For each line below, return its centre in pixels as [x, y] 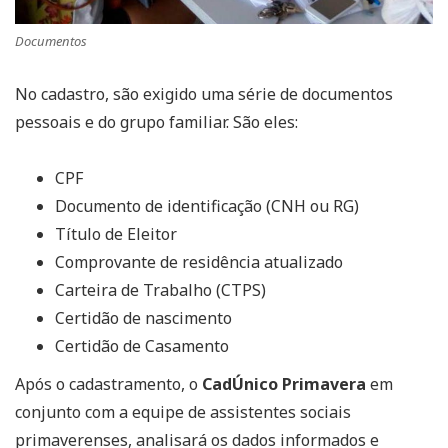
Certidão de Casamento [142, 345]
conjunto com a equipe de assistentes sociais [183, 411]
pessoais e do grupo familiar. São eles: [156, 121]
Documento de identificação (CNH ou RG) [207, 205]
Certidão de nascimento [143, 317]
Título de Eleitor [116, 233]
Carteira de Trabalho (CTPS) [160, 289]
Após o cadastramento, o [108, 383]
